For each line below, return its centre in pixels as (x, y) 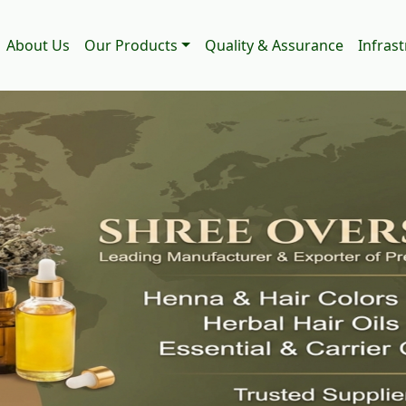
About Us (39, 46)
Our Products (131, 46)
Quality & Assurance (274, 46)
